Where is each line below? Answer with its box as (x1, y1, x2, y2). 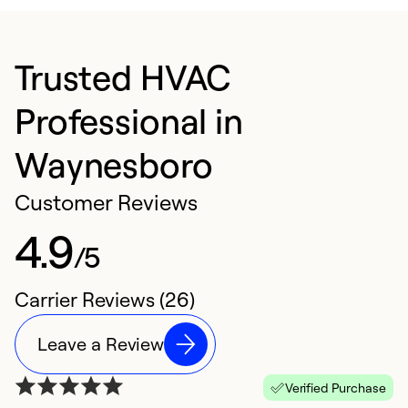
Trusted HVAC (15, 55, 232, 99)
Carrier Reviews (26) (15, 287, 195, 312)
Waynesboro (15, 142, 213, 187)
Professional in (15, 98, 243, 143)
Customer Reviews (15, 189, 199, 217)
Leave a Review (37, 332, 165, 356)
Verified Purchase (284, 380, 386, 396)
